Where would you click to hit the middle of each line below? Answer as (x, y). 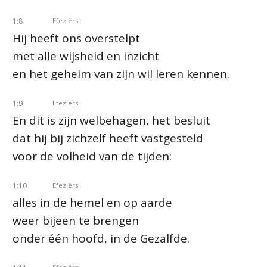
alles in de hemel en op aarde (92, 203)
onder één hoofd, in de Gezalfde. (101, 238)
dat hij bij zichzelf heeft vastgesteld (108, 138)
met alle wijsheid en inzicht (86, 56)
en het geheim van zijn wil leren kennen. (121, 74)
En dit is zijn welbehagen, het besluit (111, 120)
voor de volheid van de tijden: (92, 156)
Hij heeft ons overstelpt (76, 38)
